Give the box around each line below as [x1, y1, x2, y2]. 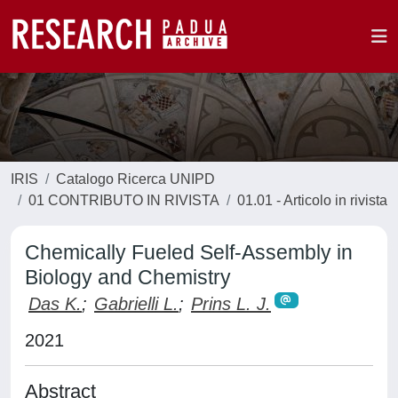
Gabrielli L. [94, 294, 179, 314]
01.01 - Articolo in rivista [237, 193, 387, 208]
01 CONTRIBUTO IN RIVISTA [28, 193, 219, 208]
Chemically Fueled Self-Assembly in [25, 241, 353, 264]
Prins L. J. [191, 294, 271, 314]
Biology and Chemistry [25, 266, 231, 289]
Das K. [28, 294, 82, 314]
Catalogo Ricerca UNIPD [56, 171, 215, 187]
